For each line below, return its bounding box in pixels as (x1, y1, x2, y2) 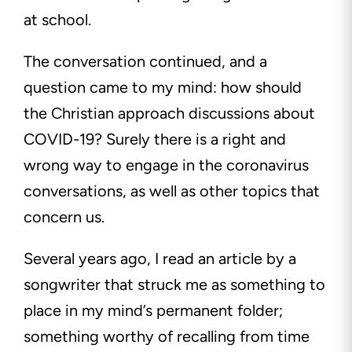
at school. (24, 10, 99, 30)
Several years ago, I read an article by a (24, 249, 296, 269)
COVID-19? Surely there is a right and (24, 130, 286, 149)
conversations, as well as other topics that (24, 181, 320, 201)
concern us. (24, 207, 116, 227)
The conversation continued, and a (24, 52, 267, 71)
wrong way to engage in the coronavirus (24, 156, 309, 175)
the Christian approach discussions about (24, 104, 315, 123)
